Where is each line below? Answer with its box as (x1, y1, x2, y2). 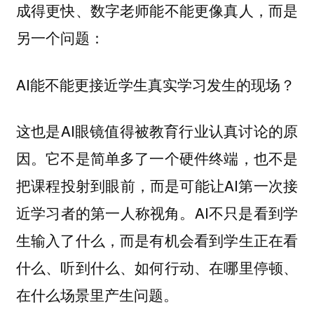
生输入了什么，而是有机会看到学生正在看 (15, 229, 299, 251)
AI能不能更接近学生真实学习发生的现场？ (15, 73, 295, 95)
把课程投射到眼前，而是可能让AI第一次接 (15, 175, 299, 196)
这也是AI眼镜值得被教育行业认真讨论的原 (15, 120, 299, 142)
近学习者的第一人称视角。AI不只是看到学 (15, 202, 299, 224)
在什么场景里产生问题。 (15, 284, 178, 306)
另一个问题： (15, 27, 104, 48)
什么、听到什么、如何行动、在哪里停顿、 (15, 257, 299, 278)
